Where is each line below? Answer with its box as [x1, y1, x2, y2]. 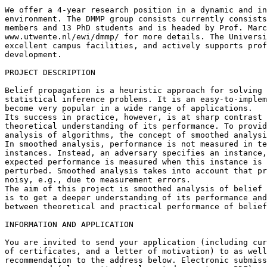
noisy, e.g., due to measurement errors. [5, 175, 191, 184]
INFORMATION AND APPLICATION [5, 219, 133, 229]
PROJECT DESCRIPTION [5, 67, 95, 77]
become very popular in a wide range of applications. [5, 103, 253, 113]
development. [5, 49, 62, 59]
